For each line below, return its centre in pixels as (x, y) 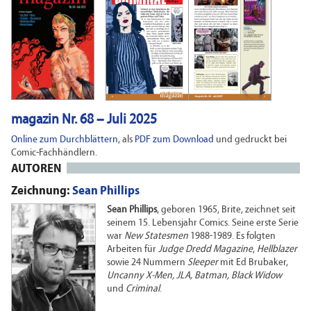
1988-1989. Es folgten (232, 236)
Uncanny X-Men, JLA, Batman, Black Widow (194, 276)
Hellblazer (277, 249)
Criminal (143, 289)
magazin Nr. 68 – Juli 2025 (84, 119)
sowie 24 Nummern (147, 262)
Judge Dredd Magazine (205, 249)
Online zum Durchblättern (65, 140)
